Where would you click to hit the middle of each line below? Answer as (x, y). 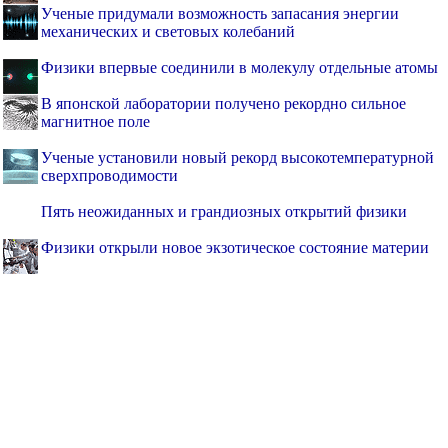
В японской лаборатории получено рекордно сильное (223, 104)
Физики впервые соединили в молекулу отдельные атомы (239, 68)
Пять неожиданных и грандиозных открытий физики (224, 212)
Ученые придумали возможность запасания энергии (220, 14)
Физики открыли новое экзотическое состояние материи (235, 248)
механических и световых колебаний (168, 32)
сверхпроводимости (109, 176)
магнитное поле (95, 122)
